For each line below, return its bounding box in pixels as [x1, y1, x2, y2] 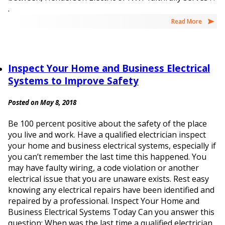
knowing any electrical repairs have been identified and [8, 184, 214, 196]
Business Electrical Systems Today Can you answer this [8, 206, 214, 218]
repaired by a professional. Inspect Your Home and [8, 195, 199, 207]
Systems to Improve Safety [8, 74, 139, 87]
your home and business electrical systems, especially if [8, 140, 216, 152]
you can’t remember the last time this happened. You [8, 151, 206, 163]
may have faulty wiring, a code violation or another [8, 162, 199, 174]
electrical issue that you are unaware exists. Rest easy [8, 173, 209, 185]
